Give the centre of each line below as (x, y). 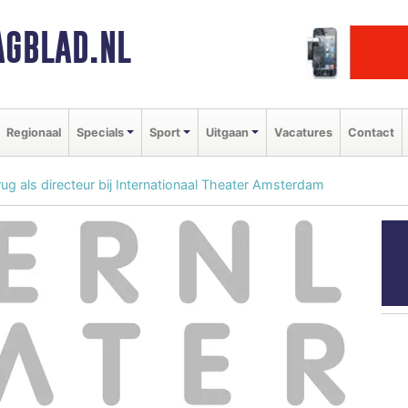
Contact (371, 132)
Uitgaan (227, 132)
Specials (100, 132)
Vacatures (303, 132)
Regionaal (34, 132)
